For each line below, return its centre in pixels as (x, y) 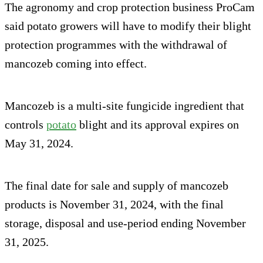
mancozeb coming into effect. (76, 64)
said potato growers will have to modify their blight (128, 26)
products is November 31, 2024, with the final (114, 205)
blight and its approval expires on (158, 125)
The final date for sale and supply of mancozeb (117, 186)
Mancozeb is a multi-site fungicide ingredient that (124, 106)
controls (26, 125)
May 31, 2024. (39, 144)
